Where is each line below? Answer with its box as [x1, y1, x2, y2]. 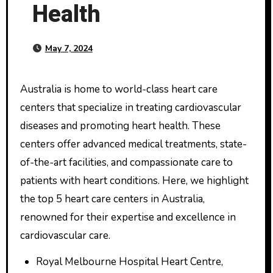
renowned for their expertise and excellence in [19, 210, 236, 224]
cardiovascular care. [19, 229, 110, 243]
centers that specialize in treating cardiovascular [19, 101, 241, 115]
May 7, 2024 [44, 43, 93, 54]
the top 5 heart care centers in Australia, [19, 192, 205, 206]
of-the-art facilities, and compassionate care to [19, 155, 233, 169]
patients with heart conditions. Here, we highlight [19, 174, 249, 188]
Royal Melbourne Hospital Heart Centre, [35, 255, 223, 269]
